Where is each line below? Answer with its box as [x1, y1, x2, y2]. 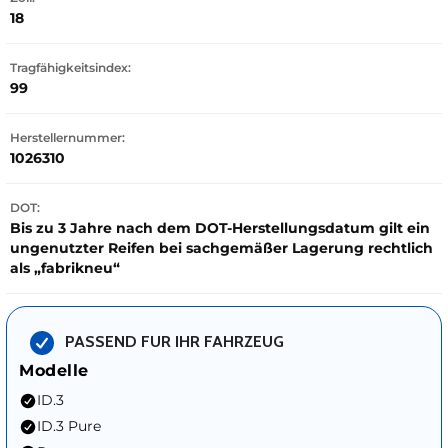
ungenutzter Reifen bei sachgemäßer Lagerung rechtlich [10, 238, 433, 257]
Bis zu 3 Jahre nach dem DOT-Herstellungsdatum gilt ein [10, 218, 430, 237]
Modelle [19, 360, 89, 380]
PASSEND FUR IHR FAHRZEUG [65, 332, 284, 352]
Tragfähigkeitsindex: [10, 59, 131, 75]
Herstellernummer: [10, 129, 125, 145]
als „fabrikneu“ [10, 258, 120, 277]
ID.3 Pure [37, 416, 101, 435]
